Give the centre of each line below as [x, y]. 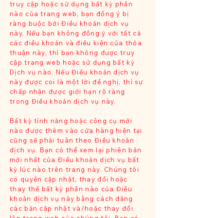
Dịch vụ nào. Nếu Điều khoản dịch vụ [75, 72]
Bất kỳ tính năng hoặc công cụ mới [71, 121]
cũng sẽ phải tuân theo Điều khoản [72, 140]
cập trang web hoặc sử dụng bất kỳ [72, 63]
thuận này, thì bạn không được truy [73, 53]
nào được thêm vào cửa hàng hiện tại [76, 131]
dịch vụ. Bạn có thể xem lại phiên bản [76, 150]
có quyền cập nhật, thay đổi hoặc [69, 179]
